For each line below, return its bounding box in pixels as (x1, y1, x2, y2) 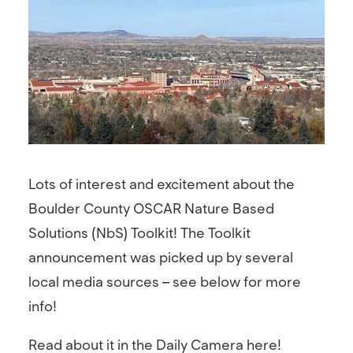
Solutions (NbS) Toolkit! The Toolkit (28, 225, 251, 242)
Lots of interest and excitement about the (28, 176, 295, 193)
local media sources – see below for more (28, 273, 301, 291)
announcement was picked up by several (28, 249, 293, 266)
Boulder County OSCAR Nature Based (28, 200, 274, 217)
